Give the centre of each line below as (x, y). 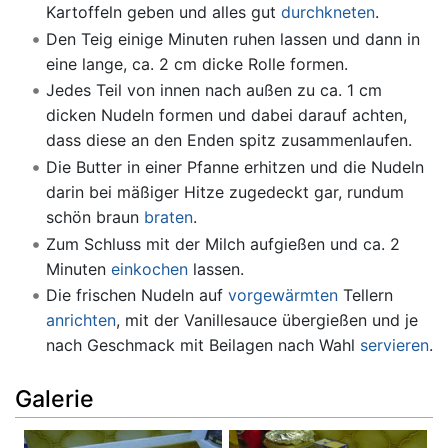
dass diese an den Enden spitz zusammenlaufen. (228, 140)
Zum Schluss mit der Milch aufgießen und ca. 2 (222, 243)
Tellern (365, 295)
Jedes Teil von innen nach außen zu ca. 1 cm (213, 90)
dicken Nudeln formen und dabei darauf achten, (226, 115)
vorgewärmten (282, 295)
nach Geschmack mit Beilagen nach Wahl (202, 345)
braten (168, 216)
